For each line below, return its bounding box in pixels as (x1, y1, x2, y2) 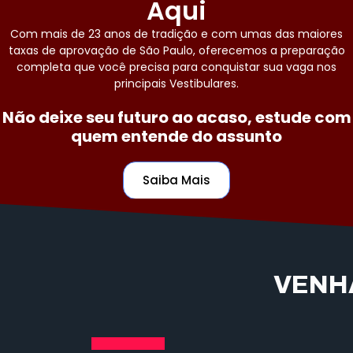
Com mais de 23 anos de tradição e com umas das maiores (10, 26, 343, 42)
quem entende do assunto (71, 125, 282, 147)
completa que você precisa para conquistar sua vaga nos (17, 59, 336, 75)
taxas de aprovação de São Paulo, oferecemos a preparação (8, 43, 345, 58)
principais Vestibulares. (114, 76, 239, 91)
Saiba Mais (143, 172, 210, 188)
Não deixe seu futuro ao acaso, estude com (2, 106, 351, 128)
